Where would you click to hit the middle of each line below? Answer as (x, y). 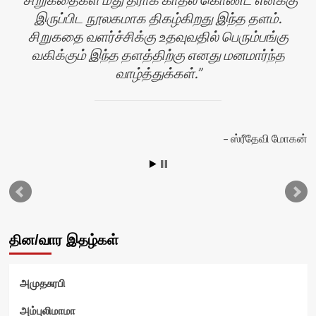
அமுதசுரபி (42, 282)
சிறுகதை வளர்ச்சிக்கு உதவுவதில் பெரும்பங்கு (158, 36)
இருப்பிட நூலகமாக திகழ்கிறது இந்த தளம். (158, 17)
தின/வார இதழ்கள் (63, 239)
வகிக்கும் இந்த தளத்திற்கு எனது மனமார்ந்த (158, 54)
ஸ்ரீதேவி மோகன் (269, 138)
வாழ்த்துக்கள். (156, 72)
